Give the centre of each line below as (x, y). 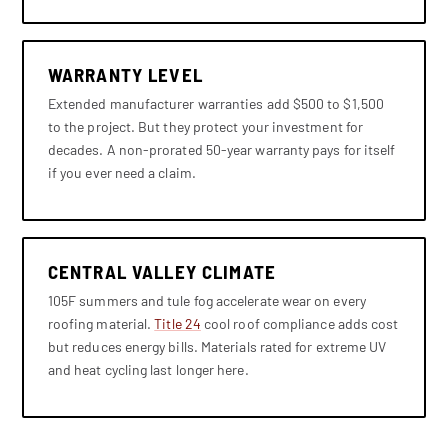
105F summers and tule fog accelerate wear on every (206, 300)
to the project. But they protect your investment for (205, 126)
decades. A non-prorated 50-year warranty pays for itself (221, 149)
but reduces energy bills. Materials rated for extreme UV (217, 346)
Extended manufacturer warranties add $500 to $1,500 (215, 103)
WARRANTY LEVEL (125, 74)
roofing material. (101, 323)
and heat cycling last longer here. (148, 369)
